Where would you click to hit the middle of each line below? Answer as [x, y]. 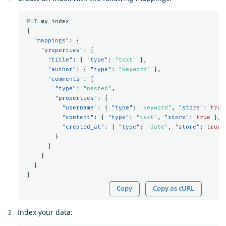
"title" [60, 60]
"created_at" [83, 127]
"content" [78, 118]
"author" [62, 70]
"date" [157, 127]
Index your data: [45, 212]
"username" [79, 108]
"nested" [97, 89]
